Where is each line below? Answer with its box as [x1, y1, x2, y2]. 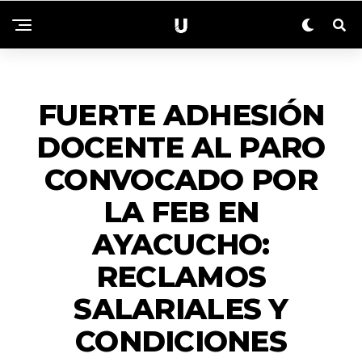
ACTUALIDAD [129, 70, 233, 88]
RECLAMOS [95, 259, 267, 294]
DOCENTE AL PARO [36, 129, 326, 165]
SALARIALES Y [74, 291, 288, 326]
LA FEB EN [103, 194, 259, 229]
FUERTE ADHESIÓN [37, 97, 325, 133]
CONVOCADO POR [44, 162, 318, 197]
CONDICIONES [74, 323, 288, 359]
